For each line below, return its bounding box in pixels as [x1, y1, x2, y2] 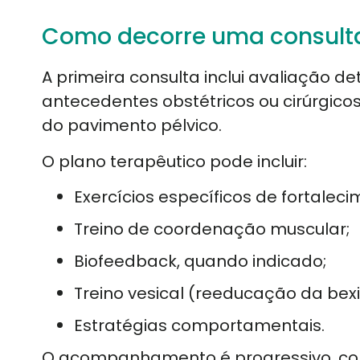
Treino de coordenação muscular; [74, 218, 350, 241]
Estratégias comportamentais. [74, 314, 325, 337]
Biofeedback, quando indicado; [74, 250, 326, 273]
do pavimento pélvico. [42, 114, 222, 137]
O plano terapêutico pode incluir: [42, 149, 307, 173]
